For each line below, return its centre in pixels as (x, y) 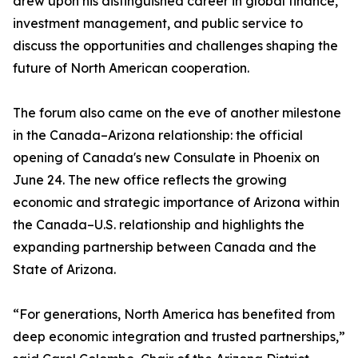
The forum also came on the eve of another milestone (177, 113)
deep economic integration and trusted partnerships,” (179, 336)
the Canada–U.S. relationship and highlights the (159, 225)
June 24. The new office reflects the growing (150, 180)
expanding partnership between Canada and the (165, 247)
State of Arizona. (64, 269)
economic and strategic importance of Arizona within (176, 202)
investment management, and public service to (158, 23)
